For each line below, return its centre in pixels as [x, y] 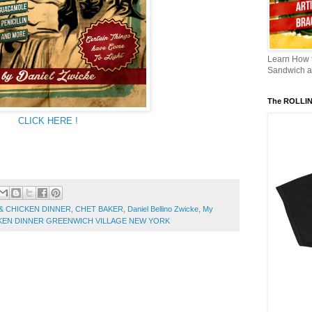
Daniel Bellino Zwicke [163, 209]
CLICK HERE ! [48, 120]
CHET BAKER [99, 209]
